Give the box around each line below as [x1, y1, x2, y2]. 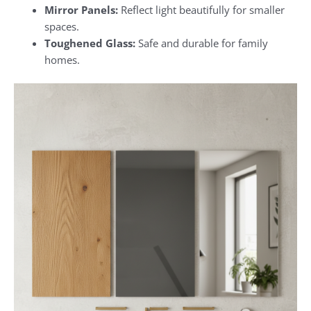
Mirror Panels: [44, 2, 118, 17]
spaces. [44, 19, 79, 33]
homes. [44, 52, 80, 67]
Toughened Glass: [44, 35, 135, 50]
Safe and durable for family [135, 35, 268, 50]
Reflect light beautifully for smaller [117, 2, 285, 17]
